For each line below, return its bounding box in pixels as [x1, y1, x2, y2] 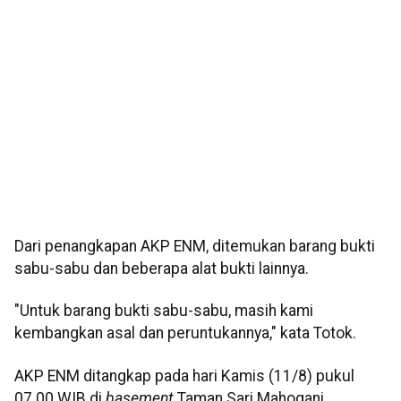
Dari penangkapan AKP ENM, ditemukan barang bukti [14, 237, 375, 256]
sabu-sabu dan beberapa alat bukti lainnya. [14, 260, 309, 278]
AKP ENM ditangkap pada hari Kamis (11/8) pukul [14, 366, 354, 385]
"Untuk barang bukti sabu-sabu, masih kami [14, 302, 313, 320]
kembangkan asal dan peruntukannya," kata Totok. [14, 324, 356, 343]
